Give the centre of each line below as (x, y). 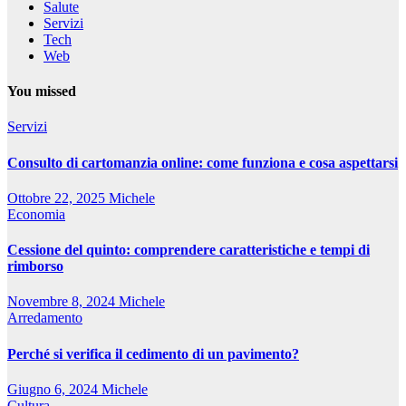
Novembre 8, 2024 (63, 302)
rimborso (35, 266)
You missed (42, 91)
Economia (36, 214)
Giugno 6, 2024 (54, 389)
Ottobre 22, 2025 (58, 198)
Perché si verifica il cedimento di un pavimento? (153, 353)
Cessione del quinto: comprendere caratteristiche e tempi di (188, 250)
